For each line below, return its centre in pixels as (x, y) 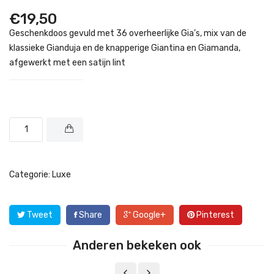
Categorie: (31, 174)
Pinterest (214, 215)
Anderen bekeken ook (137, 245)
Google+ (148, 215)
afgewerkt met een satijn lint (67, 62)
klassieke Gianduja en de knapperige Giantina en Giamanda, (125, 48)
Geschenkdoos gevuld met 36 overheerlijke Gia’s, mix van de (128, 33)
